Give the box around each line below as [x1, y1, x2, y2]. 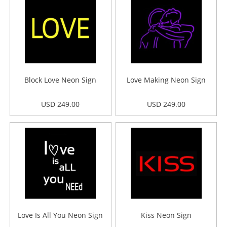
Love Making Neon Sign [126, 75, 206, 85]
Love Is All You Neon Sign [18, 210, 103, 220]
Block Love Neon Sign [24, 75, 97, 85]
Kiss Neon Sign [140, 210, 192, 220]
